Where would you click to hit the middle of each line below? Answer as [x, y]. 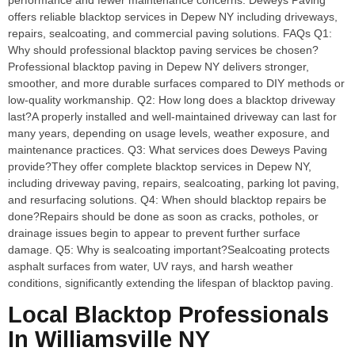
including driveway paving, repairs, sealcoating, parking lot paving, [174, 183]
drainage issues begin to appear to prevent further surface [154, 233]
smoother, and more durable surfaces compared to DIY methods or [176, 83]
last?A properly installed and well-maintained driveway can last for [172, 116]
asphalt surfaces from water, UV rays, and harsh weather [151, 266]
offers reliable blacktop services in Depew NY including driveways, [173, 17]
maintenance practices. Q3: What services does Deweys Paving [168, 150]
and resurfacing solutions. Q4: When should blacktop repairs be [167, 200]
